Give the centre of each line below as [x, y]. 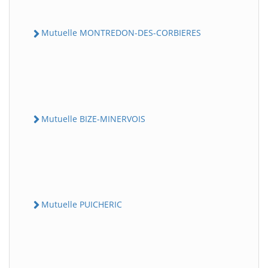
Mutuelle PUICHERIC [82, 204]
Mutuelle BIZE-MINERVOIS [93, 118]
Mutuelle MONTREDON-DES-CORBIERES [121, 33]
